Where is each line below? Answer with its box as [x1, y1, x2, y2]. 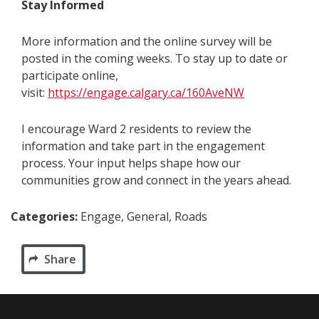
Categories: [11, 209, 80, 224]
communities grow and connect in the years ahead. [21, 172, 291, 188]
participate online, [21, 68, 118, 83]
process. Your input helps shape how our [21, 155, 241, 171]
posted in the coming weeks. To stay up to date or [21, 51, 288, 66]
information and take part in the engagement [21, 138, 265, 154]
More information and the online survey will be [21, 33, 272, 49]
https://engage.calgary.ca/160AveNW [48, 85, 244, 100]
